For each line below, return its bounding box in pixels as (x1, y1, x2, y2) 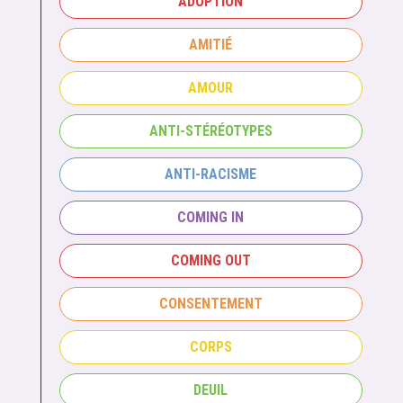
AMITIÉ (189, 36, 233, 54)
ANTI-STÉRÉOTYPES (148, 122, 273, 140)
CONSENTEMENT (158, 295, 263, 313)
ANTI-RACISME (165, 166, 257, 184)
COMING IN (177, 209, 245, 227)
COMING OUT (170, 252, 251, 270)
